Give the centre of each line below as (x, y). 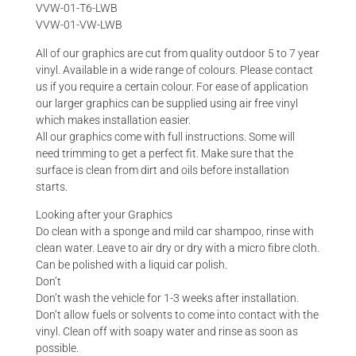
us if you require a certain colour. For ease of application (172, 86)
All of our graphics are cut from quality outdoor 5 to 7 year (178, 53)
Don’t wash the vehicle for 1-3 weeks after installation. (167, 298)
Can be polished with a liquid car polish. (132, 265)
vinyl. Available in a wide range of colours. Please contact (174, 70)
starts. (52, 186)
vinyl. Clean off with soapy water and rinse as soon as (167, 332)
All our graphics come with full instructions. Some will (165, 136)
